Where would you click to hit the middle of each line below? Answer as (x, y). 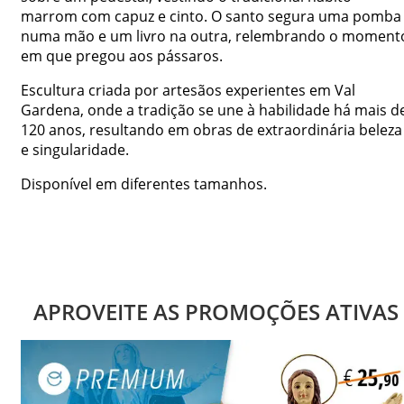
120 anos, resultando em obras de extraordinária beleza (211, 129)
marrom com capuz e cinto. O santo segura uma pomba (211, 16)
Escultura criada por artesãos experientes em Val (188, 90)
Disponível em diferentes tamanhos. (144, 184)
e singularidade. (75, 149)
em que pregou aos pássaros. (122, 55)
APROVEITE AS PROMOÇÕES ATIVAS (216, 312)
